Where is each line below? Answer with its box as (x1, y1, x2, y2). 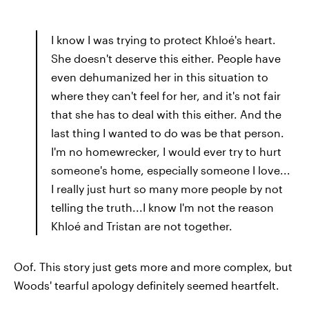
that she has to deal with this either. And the (51, 107, 281, 121)
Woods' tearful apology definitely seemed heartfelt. (14, 278, 279, 292)
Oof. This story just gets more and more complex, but (14, 259, 292, 273)
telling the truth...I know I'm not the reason (51, 200, 274, 214)
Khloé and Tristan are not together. (51, 219, 232, 232)
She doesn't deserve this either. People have (51, 51, 281, 65)
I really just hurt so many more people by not (51, 181, 283, 195)
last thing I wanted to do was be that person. (51, 126, 284, 139)
